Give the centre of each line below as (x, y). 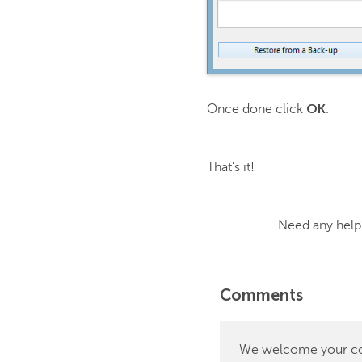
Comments (261, 295)
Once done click (257, 109)
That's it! (231, 167)
